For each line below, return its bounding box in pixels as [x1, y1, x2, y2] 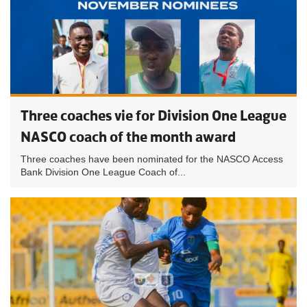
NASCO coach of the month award [21, 127, 236, 146]
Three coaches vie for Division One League [21, 106, 286, 125]
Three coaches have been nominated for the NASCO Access [21, 153, 283, 164]
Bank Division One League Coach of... [21, 167, 186, 177]
